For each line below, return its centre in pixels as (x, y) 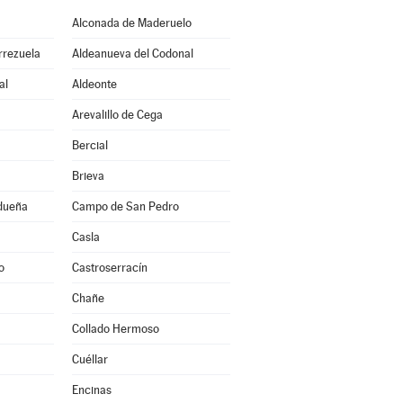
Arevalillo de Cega (117, 115)
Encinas (91, 390)
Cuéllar (90, 359)
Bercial (90, 145)
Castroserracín (109, 268)
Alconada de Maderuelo (131, 23)
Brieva (88, 176)
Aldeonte (94, 84)
